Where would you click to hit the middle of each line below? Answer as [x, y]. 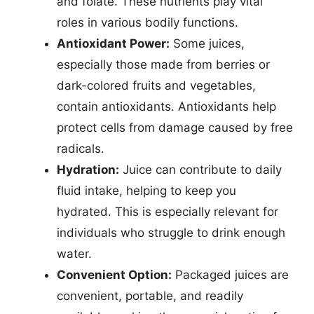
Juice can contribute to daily [200, 170]
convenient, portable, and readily [150, 296]
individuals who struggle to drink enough [171, 233]
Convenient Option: [114, 275]
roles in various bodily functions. [148, 22]
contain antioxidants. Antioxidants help [166, 107]
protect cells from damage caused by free [175, 128]
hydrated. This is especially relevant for [168, 212]
